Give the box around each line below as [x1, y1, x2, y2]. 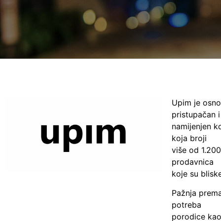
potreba [172, 199, 202, 210]
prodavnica [172, 157, 214, 167]
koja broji [172, 133, 207, 144]
